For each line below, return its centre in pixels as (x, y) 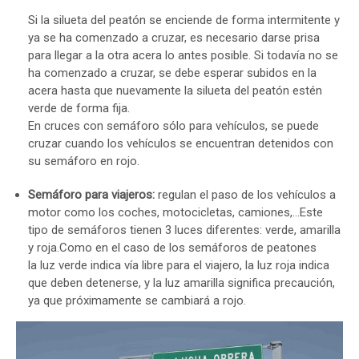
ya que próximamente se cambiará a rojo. (137, 300)
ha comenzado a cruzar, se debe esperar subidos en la (172, 73)
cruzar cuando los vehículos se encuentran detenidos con (181, 143)
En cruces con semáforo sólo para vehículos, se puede (173, 125)
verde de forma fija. (79, 108)
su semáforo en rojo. (84, 161)
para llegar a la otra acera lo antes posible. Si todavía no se (183, 55)
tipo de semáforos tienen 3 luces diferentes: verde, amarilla (184, 230)
